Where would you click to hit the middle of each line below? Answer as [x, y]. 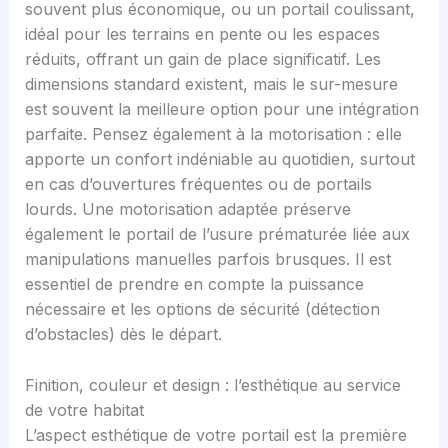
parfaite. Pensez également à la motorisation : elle [213, 134]
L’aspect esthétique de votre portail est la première [215, 434]
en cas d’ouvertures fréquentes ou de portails [198, 184]
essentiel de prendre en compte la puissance [194, 284]
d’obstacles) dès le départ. [123, 334]
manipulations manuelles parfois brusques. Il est [207, 259]
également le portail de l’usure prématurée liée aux [217, 234]
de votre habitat [84, 409]
